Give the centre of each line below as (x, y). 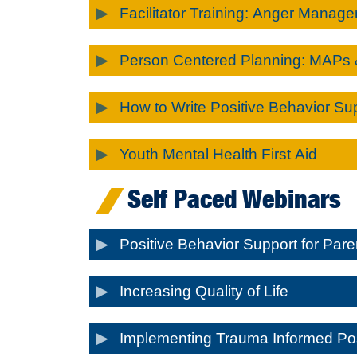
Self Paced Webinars (234, 198)
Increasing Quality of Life (204, 292)
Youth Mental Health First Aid (218, 154)
